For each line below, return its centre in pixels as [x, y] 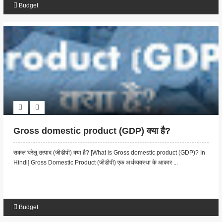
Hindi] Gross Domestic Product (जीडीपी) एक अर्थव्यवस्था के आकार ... [95, 163]
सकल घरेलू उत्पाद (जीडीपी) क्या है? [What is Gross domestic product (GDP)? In [109, 153]
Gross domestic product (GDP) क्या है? [92, 131]
